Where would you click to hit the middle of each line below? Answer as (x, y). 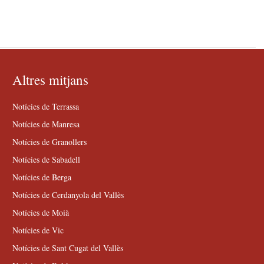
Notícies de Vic (38, 230)
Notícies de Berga (42, 177)
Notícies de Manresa (46, 124)
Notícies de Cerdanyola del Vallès (68, 194)
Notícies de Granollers (49, 141)
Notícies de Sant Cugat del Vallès (67, 247)
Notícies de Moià (40, 212)
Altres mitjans (50, 79)
